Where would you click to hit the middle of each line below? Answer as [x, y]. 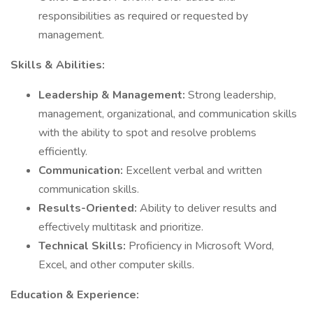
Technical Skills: [83, 246]
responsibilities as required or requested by [143, 16]
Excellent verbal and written [194, 170]
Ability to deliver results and [208, 208]
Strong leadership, [232, 95]
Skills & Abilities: [58, 65]
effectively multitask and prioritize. [121, 227]
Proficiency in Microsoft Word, [201, 246]
